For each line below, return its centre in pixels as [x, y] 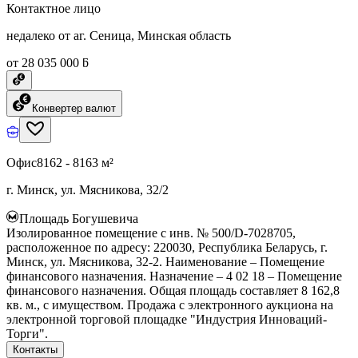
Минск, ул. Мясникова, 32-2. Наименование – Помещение [165, 261]
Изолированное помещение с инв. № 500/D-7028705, [151, 233]
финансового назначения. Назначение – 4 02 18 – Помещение [174, 276]
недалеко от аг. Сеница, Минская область [119, 35]
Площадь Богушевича [79, 218]
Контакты [35, 349]
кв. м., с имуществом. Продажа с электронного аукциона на [170, 304]
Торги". [27, 333]
